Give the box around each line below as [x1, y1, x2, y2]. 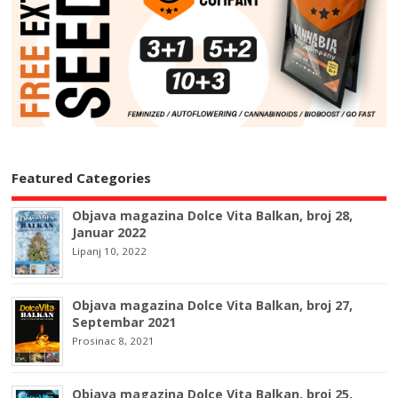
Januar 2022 [72, 224, 147, 242]
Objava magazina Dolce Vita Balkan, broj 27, [72, 296, 354, 314]
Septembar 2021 [72, 313, 177, 330]
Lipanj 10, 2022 [72, 244, 147, 259]
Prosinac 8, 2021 [72, 333, 155, 347]
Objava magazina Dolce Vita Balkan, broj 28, [72, 207, 354, 225]
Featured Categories [12, 168, 152, 187]
